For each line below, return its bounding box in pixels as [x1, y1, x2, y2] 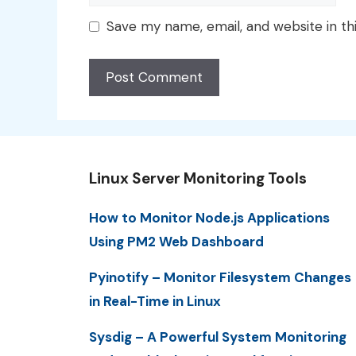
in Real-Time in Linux [89, 292, 221, 310]
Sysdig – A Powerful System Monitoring [89, 328, 346, 346]
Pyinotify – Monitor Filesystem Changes [89, 268, 351, 286]
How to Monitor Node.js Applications [89, 208, 330, 226]
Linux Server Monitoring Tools [89, 168, 307, 188]
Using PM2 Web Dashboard [89, 232, 264, 250]
